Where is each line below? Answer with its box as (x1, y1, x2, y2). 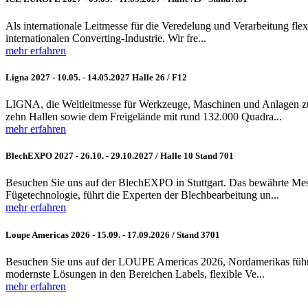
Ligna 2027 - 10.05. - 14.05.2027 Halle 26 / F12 (5, 71, 187, 82)
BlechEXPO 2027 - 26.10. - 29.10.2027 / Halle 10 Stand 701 (5, 151, 234, 162)
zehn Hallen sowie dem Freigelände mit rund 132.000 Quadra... (5, 111, 282, 123)
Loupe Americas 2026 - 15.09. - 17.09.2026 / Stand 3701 (5, 229, 220, 240)
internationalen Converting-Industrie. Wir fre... (5, 32, 206, 44)
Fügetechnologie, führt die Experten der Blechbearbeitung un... (5, 189, 279, 201)
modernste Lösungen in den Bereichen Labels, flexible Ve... (5, 267, 265, 280)
